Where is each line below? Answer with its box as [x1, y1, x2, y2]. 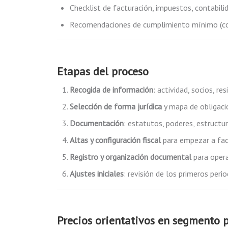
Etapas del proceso [57, 64, 149, 78]
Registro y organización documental [70, 152, 191, 162]
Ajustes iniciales [70, 168, 124, 179]
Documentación [70, 118, 124, 128]
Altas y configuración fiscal [70, 135, 161, 145]
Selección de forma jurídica [70, 101, 162, 111]
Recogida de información [70, 84, 153, 95]
